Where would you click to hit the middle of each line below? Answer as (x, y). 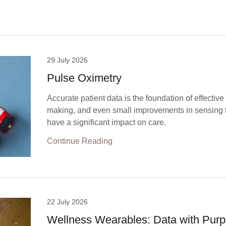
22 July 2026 (68, 202)
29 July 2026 (68, 60)
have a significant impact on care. (107, 122)
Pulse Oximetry (84, 78)
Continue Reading (80, 141)
